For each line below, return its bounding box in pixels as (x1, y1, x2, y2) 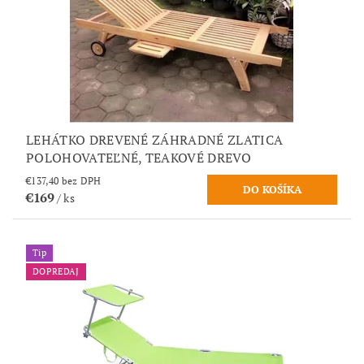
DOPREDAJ (32, 265, 80, 277)
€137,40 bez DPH (61, 174, 102, 187)
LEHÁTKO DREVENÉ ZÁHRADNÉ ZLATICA (26, 130, 284, 149)
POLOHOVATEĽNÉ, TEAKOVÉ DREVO (26, 148, 251, 167)
